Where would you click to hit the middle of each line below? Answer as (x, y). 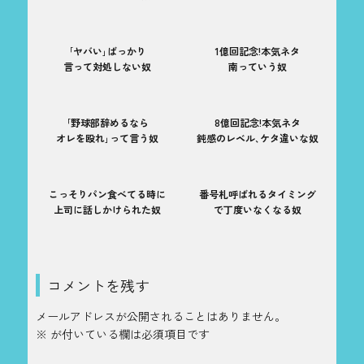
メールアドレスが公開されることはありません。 (161, 316)
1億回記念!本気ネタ (257, 50)
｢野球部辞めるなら (107, 122)
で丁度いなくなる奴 (257, 209)
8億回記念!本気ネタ (257, 122)
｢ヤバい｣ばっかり (107, 50)
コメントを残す (98, 285)
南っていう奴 (257, 66)
